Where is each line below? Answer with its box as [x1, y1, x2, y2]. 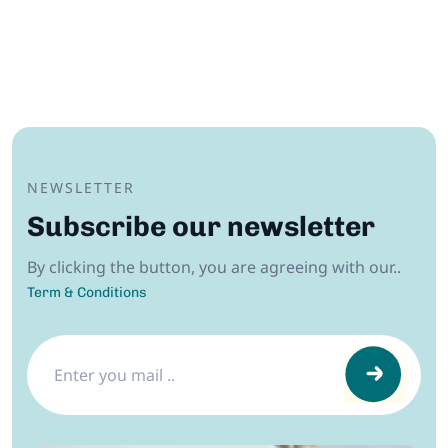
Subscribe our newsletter [27, 209, 375, 243]
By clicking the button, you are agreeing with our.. [27, 255, 401, 278]
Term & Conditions [27, 283, 147, 301]
